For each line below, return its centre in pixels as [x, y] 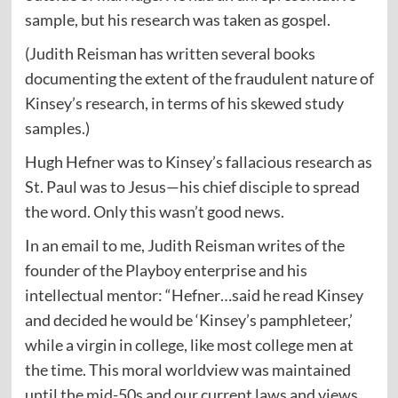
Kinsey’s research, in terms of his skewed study [184, 103]
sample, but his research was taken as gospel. [177, 20]
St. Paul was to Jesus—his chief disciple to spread [192, 187]
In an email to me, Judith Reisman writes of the [184, 246]
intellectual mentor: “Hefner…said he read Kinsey [194, 295]
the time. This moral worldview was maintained [187, 370]
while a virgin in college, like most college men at [189, 345]
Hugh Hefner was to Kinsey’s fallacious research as [198, 162]
